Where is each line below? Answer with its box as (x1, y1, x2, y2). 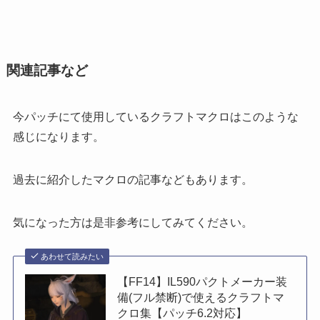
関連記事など (6, 62, 88, 78)
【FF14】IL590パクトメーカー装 (117, 275, 288, 289)
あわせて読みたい (41, 252, 104, 261)
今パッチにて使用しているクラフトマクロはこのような (12, 111, 299, 124)
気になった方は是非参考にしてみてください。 (12, 216, 253, 229)
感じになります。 (12, 131, 104, 144)
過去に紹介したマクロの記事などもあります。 (12, 174, 253, 186)
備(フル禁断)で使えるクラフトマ (117, 291, 285, 304)
